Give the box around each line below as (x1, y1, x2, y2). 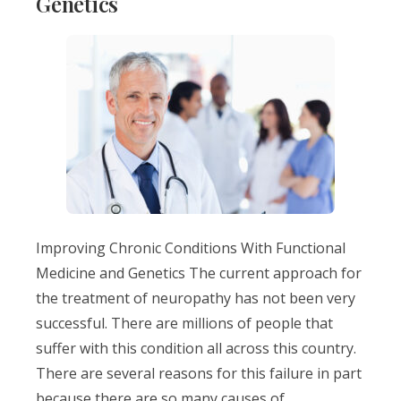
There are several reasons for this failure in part (36, 363, 362, 383)
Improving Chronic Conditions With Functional (36, 238, 346, 258)
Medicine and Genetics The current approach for (36, 263, 362, 283)
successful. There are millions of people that (36, 313, 333, 333)
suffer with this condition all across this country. (36, 338, 356, 358)
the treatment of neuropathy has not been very (36, 288, 355, 308)
